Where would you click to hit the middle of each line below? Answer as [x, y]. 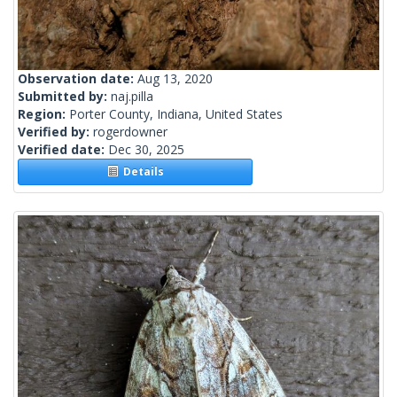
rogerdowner [130, 132]
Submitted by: [64, 97]
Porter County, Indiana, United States [176, 114]
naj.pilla [132, 97]
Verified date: [63, 150]
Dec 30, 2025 [146, 150]
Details [140, 172]
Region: [43, 114]
